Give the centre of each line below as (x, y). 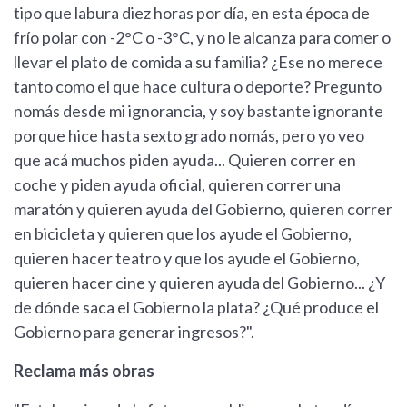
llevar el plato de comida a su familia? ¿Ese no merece (198, 62)
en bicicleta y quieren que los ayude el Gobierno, (183, 233)
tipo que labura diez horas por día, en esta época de (192, 13)
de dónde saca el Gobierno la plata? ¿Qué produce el (196, 307)
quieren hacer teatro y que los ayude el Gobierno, (187, 258)
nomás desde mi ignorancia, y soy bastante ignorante (199, 111)
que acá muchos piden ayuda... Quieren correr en (185, 160)
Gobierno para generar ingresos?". (134, 332)
